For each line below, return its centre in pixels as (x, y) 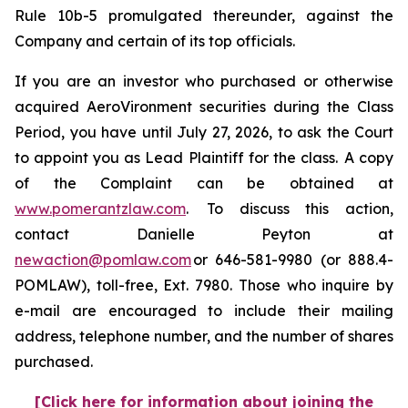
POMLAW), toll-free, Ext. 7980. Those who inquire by (204, 285)
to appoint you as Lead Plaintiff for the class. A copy (204, 158)
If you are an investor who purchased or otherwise (204, 81)
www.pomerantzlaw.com (100, 209)
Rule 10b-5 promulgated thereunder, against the (204, 15)
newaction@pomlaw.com (103, 260)
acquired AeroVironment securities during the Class (204, 107)
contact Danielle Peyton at (204, 234)
